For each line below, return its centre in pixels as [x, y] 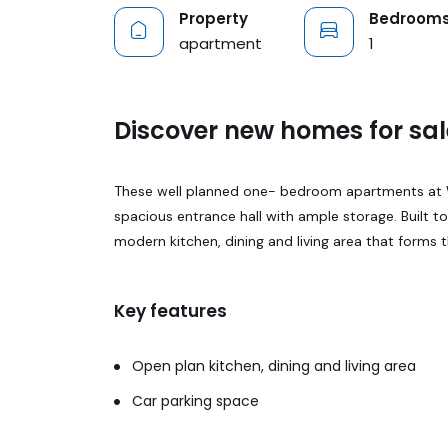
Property [213, 18]
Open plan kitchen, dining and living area [272, 366]
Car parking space [193, 401]
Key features [170, 311]
